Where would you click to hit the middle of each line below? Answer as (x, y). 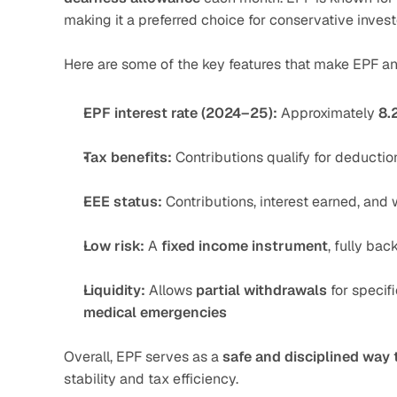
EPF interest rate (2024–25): (180, 113)
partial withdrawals (261, 290)
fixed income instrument (245, 246)
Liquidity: (114, 290)
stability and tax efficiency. (151, 379)
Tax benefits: (128, 157)
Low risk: (114, 246)
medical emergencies (155, 312)
